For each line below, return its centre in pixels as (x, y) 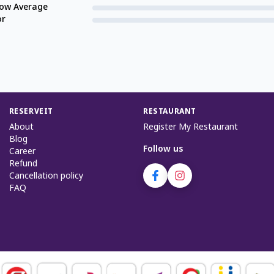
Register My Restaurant (190, 128)
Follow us (163, 150)
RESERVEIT (31, 112)
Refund (23, 165)
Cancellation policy (46, 177)
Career (22, 152)
